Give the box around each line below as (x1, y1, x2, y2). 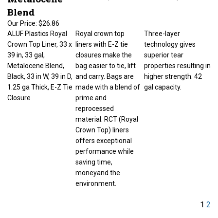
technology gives (144, 36, 196, 43)
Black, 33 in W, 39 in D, (7, 68, 73, 75)
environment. (75, 175, 116, 182)
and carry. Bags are (75, 68, 134, 75)
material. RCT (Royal (75, 110, 138, 118)
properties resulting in (144, 57, 211, 65)
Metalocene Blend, (7, 57, 64, 65)
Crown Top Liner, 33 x (7, 36, 72, 43)
